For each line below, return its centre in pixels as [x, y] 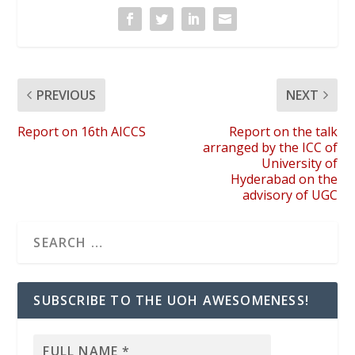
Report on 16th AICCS [82, 131]
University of [299, 163]
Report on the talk [283, 131]
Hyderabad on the [284, 179]
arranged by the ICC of [270, 147]
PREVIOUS [67, 95]
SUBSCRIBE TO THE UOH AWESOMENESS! [172, 300]
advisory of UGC [290, 195]
